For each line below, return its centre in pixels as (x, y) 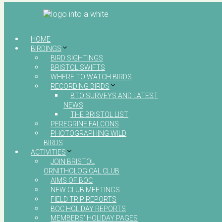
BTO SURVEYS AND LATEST (114, 96)
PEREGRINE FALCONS (85, 124)
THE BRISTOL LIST (99, 115)
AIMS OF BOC (72, 181)
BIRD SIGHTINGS (77, 58)
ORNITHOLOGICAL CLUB (82, 171)
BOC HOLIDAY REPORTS (88, 209)
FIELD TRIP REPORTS (83, 199)
